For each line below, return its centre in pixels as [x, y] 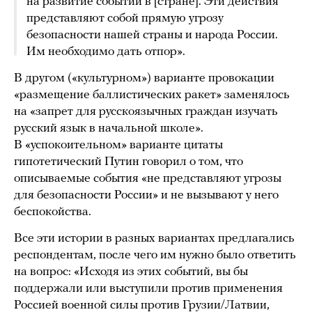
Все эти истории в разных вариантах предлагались [154, 239]
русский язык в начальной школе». [109, 129]
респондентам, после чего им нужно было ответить [155, 256]
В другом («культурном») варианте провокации [144, 79]
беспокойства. [53, 212]
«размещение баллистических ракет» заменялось [152, 95]
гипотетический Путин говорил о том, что [128, 162]
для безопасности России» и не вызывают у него [146, 196]
